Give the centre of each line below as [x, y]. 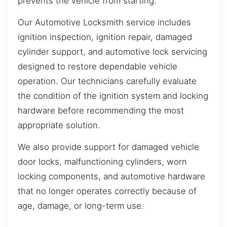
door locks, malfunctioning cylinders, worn [102, 162]
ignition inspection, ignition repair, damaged [105, 37]
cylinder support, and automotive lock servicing [112, 52]
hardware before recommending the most [101, 111]
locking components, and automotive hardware [111, 177]
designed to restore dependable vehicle [98, 67]
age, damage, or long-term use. [81, 206]
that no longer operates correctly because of [107, 191]
